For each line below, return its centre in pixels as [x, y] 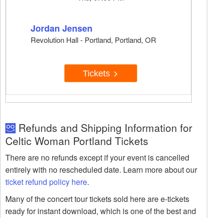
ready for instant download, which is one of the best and [101, 211]
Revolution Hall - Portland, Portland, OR [93, 40]
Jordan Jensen [62, 28]
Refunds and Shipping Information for [104, 128]
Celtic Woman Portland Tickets [77, 141]
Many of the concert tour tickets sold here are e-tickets [97, 199]
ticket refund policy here [46, 182]
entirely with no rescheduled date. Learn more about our [101, 170]
